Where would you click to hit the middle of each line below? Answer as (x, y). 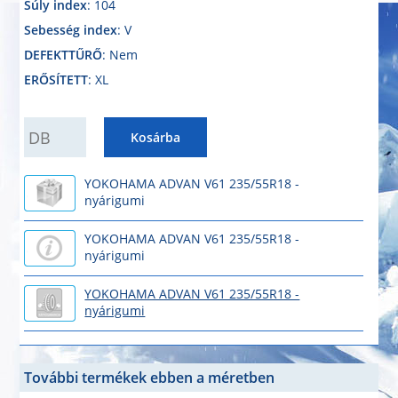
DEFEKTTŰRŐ (64, 55)
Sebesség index (71, 30)
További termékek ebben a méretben (150, 378)
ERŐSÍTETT (56, 80)
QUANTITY (55, 126)
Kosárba (156, 137)
